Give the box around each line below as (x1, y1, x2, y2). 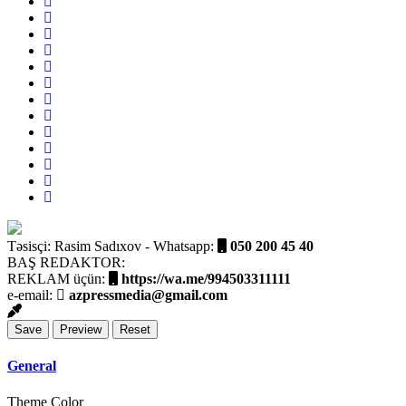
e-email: (7, 286, 56, 303)
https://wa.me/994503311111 (118, 270, 291, 285)
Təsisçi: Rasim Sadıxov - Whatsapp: (7, 237, 217, 254)
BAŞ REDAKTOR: (7, 254, 125, 270)
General (7, 358, 56, 374)
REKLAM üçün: (7, 270, 109, 286)
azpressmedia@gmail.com (65, 286, 227, 302)
